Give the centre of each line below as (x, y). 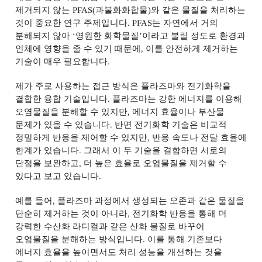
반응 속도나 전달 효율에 (199, 137)
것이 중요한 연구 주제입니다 (71, 23)
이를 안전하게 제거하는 (192, 49)
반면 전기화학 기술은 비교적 (171, 125)
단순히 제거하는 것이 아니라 (72, 213)
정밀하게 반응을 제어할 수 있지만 (81, 137)
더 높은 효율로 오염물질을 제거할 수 (155, 163)
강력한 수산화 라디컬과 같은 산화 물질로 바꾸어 (110, 226)
